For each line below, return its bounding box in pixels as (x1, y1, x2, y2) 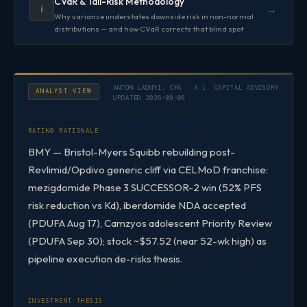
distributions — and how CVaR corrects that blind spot (54, 23, 243, 34)
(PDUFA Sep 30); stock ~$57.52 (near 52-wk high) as (28, 234, 267, 247)
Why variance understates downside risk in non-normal (54, 11, 254, 21)
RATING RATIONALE (28, 126, 99, 135)
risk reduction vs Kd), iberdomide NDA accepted (28, 198, 246, 212)
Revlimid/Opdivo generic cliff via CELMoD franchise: (28, 162, 268, 176)
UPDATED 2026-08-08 (113, 93, 186, 102)
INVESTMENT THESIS (28, 296, 103, 305)
